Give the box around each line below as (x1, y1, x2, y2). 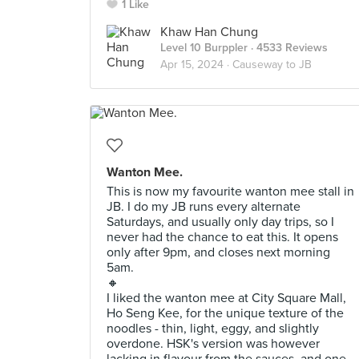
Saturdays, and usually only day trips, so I (107, 214, 334, 230)
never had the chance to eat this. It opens (107, 229, 338, 245)
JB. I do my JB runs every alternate (107, 199, 301, 215)
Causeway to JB (232, 58, 312, 71)
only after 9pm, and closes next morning (107, 244, 330, 260)
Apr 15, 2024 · (160, 58, 232, 71)
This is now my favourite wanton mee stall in (107, 184, 354, 200)
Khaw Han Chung (160, 24, 258, 40)
